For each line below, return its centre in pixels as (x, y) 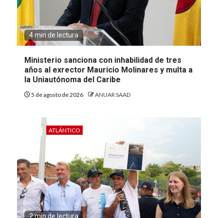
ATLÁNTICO (64, 130)
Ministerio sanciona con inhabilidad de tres (103, 60)
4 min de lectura (54, 35)
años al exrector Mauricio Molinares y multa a (109, 70)
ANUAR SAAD (113, 94)
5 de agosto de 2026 (57, 94)
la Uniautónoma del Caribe (73, 79)
